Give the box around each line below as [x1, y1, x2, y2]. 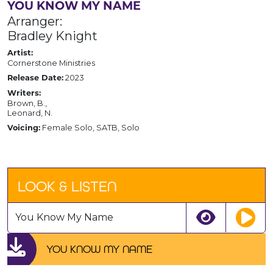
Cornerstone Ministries [7, 58, 95, 68]
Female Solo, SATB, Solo [40, 122, 140, 132]
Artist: [7, 49, 33, 57]
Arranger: [7, 13, 62, 29]
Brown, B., [7, 98, 47, 108]
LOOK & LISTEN [18, 177, 117, 194]
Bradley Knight [7, 28, 97, 43]
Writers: [7, 89, 41, 97]
